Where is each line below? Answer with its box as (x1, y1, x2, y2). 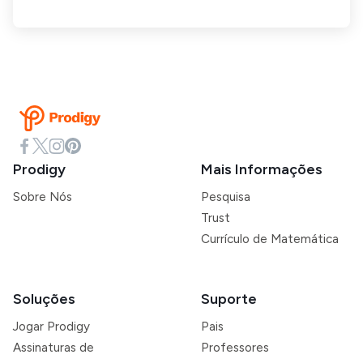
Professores (201, 340, 269, 355)
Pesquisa (201, 190, 250, 204)
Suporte (201, 290, 257, 308)
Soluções (13, 290, 75, 308)
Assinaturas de (13, 340, 94, 355)
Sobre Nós (13, 190, 72, 204)
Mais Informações (201, 160, 322, 178)
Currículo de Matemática (201, 232, 339, 246)
